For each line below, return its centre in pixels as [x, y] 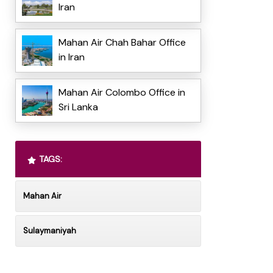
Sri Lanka [78, 107]
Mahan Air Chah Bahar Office [122, 43]
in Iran [71, 57]
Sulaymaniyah [49, 231]
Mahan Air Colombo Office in [122, 93]
